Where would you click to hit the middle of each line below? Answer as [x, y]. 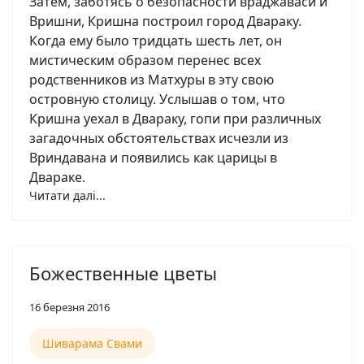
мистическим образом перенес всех [145, 60]
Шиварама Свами [92, 343]
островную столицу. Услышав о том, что [157, 99]
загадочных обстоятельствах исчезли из [159, 138]
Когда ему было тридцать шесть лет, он [156, 41]
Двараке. [57, 177]
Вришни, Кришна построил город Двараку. [165, 21]
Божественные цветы [123, 273]
